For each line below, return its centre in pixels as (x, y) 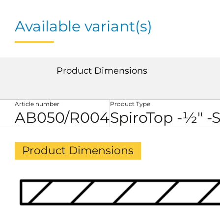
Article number (37, 104)
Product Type (130, 104)
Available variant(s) (83, 26)
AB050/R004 (62, 118)
